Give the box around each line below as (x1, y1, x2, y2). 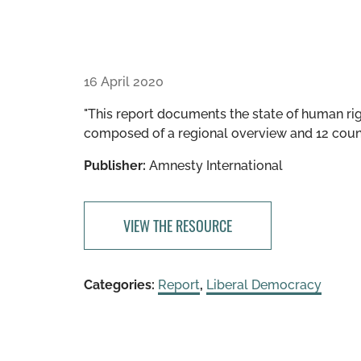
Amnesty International (146, 158, 283, 173)
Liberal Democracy (206, 277, 322, 293)
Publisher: (84, 158, 146, 173)
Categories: (84, 277, 155, 293)
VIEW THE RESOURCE (123, 215, 232, 236)
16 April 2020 (84, 74, 164, 89)
